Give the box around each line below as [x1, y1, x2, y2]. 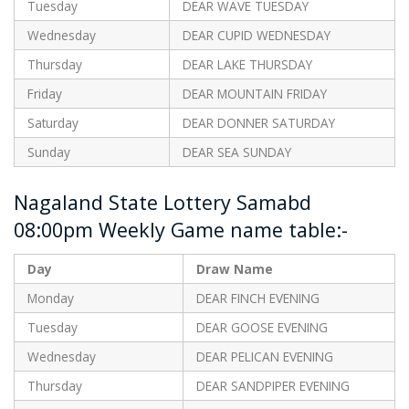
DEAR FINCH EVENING [195, 288, 320, 307]
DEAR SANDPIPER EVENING [195, 376, 350, 394]
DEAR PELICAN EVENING [195, 347, 333, 365]
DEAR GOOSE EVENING [195, 318, 328, 336]
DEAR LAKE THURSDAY [182, 55, 312, 73]
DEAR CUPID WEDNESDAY [182, 26, 330, 44]
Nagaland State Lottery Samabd [14, 188, 311, 215]
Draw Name [195, 259, 273, 278]
